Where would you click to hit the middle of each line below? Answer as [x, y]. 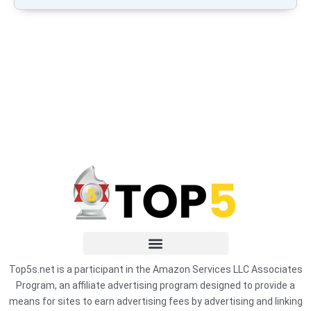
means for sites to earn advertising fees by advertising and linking [155, 302]
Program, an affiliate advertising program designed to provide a [155, 286]
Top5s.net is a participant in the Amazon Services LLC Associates [155, 270]
